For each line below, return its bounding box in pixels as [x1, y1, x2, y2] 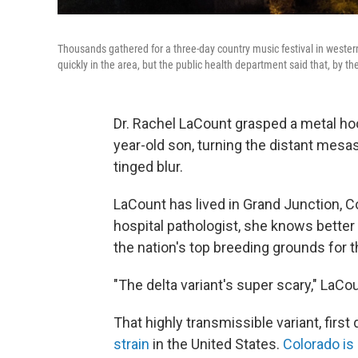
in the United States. [149, 336, 283, 352]
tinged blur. [113, 158, 183, 175]
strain [113, 336, 149, 352]
